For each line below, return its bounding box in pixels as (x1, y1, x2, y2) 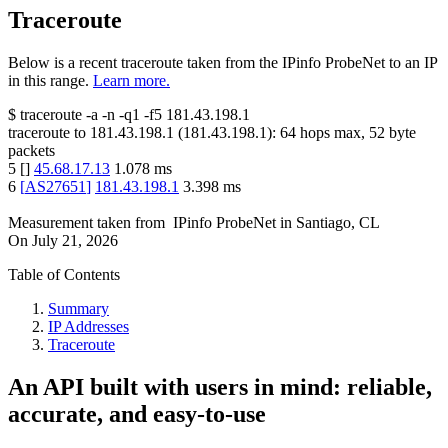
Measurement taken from (8, 214, 165, 232)
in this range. (8, 72, 89, 90)
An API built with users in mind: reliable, (8, 374, 432, 401)
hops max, (296, 124, 369, 142)
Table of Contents (8, 266, 120, 284)
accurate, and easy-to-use (8, 401, 266, 428)
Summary (48, 300, 109, 318)
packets (8, 142, 55, 160)
